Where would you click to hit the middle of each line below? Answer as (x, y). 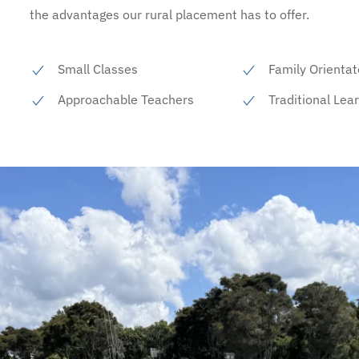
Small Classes (97, 69)
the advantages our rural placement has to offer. (169, 15)
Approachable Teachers (125, 100)
